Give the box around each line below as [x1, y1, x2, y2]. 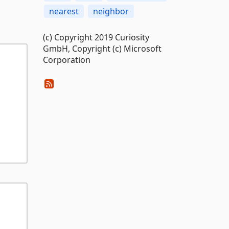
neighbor [93, 6, 129, 17]
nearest [49, 6, 79, 17]
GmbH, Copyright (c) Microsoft [42, 43, 162, 54]
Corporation [42, 54, 90, 65]
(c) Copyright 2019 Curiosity [42, 32, 149, 43]
